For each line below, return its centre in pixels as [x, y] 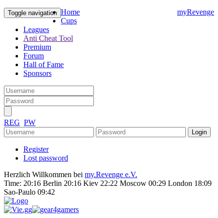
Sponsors [37, 73]
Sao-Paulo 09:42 [29, 192]
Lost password [46, 158]
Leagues [36, 29]
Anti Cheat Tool [48, 38]
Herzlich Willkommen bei [44, 174]
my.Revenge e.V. [111, 174]
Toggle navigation [32, 13]
